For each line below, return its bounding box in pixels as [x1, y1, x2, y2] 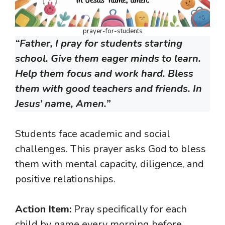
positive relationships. [15, 172, 116, 186]
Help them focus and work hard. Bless [15, 67, 193, 81]
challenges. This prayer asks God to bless [15, 142, 206, 156]
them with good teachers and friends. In [15, 82, 202, 96]
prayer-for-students [82, 27, 143, 36]
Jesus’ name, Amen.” [15, 97, 110, 111]
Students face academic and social [15, 127, 170, 141]
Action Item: [15, 202, 71, 216]
